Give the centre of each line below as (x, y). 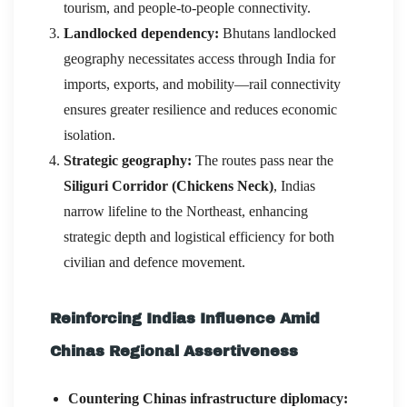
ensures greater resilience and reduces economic (200, 109)
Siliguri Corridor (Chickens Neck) (169, 185)
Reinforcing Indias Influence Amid (185, 318)
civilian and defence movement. (154, 262)
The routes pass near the (263, 160)
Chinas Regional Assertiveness (174, 351)
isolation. (89, 134)
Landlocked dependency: (141, 33)
